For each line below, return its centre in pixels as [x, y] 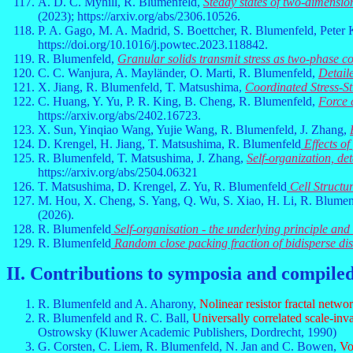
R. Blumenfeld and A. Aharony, [119, 304]
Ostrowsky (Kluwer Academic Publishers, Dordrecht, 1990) [187, 332]
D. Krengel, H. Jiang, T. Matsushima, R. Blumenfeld [169, 144]
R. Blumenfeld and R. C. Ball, [115, 318]
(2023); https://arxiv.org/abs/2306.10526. [139, 16]
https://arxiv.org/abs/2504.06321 [118, 172]
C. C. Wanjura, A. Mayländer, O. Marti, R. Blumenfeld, [178, 73]
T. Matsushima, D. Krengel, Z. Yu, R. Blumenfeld [162, 186]
